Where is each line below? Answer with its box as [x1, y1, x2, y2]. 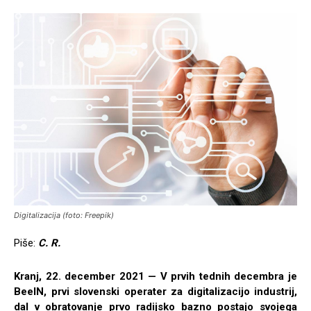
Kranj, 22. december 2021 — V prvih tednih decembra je [14, 270, 297, 283]
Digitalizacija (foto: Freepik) [14, 210, 114, 221]
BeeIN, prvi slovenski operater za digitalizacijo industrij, [14, 285, 297, 299]
